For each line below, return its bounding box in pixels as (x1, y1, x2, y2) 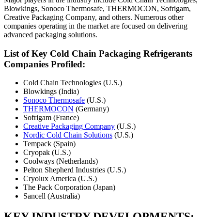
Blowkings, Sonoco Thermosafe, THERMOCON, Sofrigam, (4, 4, 191, 13)
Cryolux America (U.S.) (23, 174, 97, 183)
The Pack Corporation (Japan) (23, 183, 115, 192)
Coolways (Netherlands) (23, 157, 98, 166)
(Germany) (74, 105, 109, 113)
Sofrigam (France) (23, 113, 79, 122)
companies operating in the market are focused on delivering (4, 21, 187, 30)
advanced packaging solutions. (4, 30, 97, 39)
